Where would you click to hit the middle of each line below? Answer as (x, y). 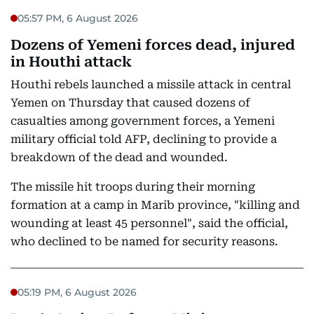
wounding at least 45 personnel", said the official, (149, 223)
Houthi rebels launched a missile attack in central (151, 84)
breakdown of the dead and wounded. (119, 157)
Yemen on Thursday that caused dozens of (130, 103)
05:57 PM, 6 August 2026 (78, 18)
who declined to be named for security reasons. (144, 241)
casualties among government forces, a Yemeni (143, 121)
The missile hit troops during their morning (133, 187)
